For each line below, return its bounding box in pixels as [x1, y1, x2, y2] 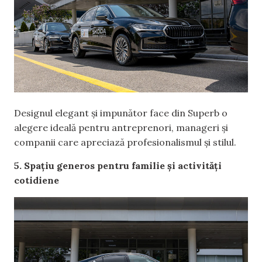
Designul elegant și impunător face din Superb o [14, 107, 227, 119]
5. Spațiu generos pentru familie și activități [14, 159, 222, 171]
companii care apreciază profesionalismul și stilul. [14, 136, 236, 149]
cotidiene [14, 174, 59, 186]
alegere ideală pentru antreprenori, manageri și [14, 122, 228, 134]
